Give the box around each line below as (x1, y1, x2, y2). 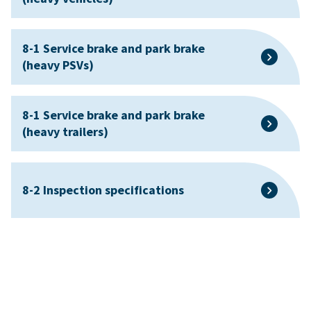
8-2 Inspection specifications (22, 182, 184, 199)
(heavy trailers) (22, 124, 108, 140)
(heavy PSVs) (22, 57, 94, 74)
